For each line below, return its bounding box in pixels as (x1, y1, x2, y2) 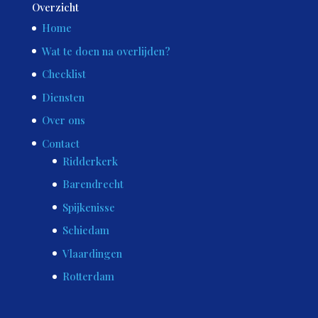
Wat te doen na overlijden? (41, 43, 170, 58)
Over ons (41, 113, 85, 128)
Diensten (41, 89, 84, 104)
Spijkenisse (62, 199, 115, 214)
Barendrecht (62, 177, 124, 192)
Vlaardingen (62, 246, 122, 261)
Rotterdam (62, 269, 114, 284)
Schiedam (62, 223, 109, 238)
